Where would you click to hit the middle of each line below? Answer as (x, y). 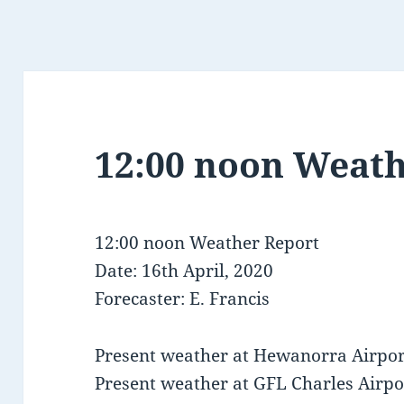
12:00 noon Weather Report (207, 243)
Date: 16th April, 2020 (184, 271)
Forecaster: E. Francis (183, 299)
